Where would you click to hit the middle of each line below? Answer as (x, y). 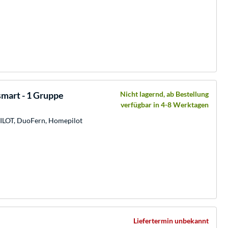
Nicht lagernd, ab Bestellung (164, 94)
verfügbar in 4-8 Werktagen (165, 104)
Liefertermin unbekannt (171, 220)
